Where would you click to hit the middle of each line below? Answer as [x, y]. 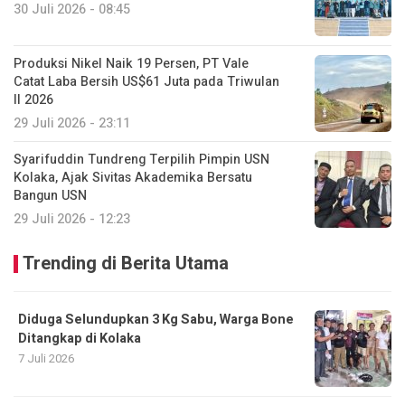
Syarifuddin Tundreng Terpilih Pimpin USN [141, 159]
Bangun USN [50, 195]
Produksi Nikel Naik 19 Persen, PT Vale [131, 63]
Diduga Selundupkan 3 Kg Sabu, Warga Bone [156, 319]
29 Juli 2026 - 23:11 [72, 123]
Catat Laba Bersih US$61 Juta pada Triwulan [146, 81]
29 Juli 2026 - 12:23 [72, 219]
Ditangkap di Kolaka [80, 338]
